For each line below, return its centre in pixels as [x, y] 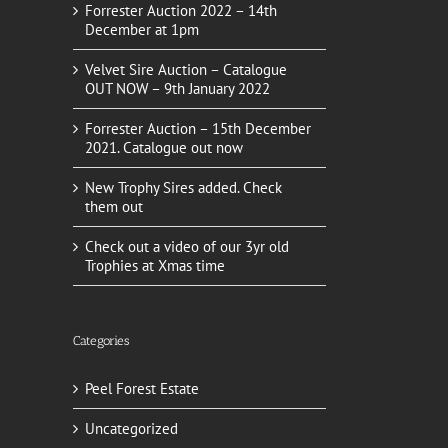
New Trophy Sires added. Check [183, 188]
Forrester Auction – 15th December [198, 129]
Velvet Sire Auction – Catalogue [186, 70]
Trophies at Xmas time [155, 266]
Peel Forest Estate [142, 388]
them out [114, 207]
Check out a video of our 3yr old [187, 247]
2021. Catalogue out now [164, 148]
